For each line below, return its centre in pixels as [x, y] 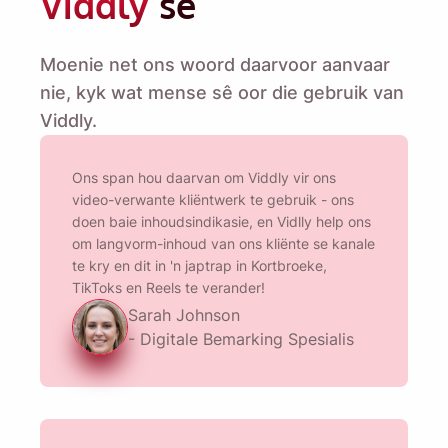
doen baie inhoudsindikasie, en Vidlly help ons [221, 222]
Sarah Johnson [184, 315]
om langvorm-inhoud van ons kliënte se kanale [223, 244]
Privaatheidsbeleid [103, 240]
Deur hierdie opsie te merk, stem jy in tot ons [188, 218]
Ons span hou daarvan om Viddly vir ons [204, 178]
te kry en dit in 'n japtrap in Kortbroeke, [199, 266]
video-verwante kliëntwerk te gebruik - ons [213, 200]
